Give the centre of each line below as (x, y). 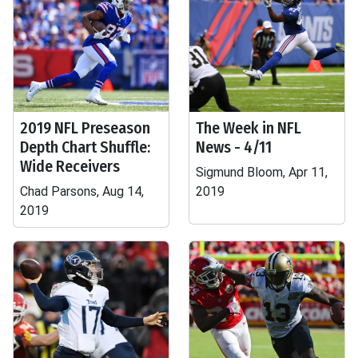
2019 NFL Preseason (85, 128)
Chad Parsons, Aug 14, (82, 191)
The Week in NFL (249, 128)
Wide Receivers (70, 166)
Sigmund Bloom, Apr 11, (262, 172)
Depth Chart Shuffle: (85, 147)
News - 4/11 (234, 147)
